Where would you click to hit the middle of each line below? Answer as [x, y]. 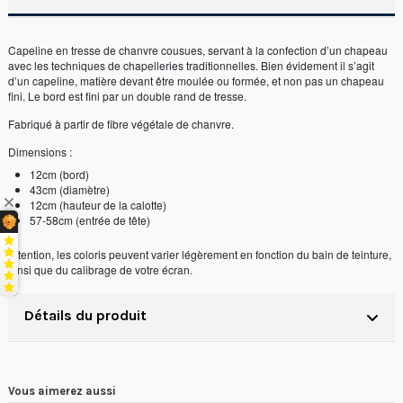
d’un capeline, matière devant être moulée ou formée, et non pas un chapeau [196, 81]
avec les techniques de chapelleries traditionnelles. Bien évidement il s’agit [191, 66]
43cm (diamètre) [70, 189]
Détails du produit [85, 315]
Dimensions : [40, 152]
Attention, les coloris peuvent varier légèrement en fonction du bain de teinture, [200, 254]
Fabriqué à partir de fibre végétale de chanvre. [121, 124]
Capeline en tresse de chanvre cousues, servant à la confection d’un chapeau [198, 50]
